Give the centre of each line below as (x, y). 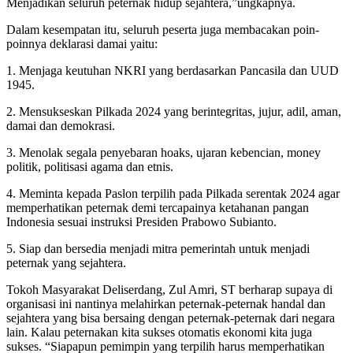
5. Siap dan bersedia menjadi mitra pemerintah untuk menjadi (158, 249)
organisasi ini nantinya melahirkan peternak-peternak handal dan (166, 304)
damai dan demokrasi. (61, 126)
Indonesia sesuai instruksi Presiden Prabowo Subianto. (141, 222)
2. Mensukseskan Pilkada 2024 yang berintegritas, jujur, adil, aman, (174, 112)
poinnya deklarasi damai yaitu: (82, 44)
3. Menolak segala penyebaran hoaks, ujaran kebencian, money (163, 153)
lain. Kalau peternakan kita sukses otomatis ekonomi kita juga (159, 333)
